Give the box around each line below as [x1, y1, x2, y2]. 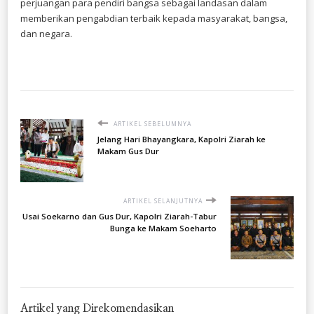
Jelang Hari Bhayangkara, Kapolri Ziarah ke [97, 133, 266, 144]
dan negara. [20, 27, 72, 40]
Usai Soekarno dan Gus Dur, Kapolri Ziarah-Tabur [22, 210, 217, 221]
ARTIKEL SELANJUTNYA [123, 196, 203, 205]
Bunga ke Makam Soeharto [110, 222, 217, 233]
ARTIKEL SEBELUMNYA [111, 119, 191, 128]
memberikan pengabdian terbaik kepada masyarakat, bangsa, [20, 11, 287, 25]
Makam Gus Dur [97, 145, 159, 156]
